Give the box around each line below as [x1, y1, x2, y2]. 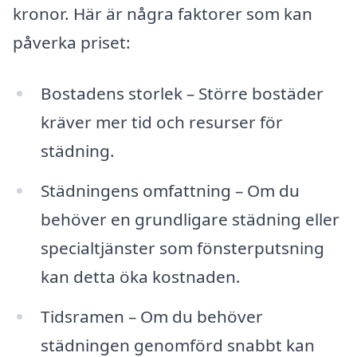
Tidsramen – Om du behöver [40, 304, 263, 328]
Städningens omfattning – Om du [40, 178, 300, 202]
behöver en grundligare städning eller [40, 207, 339, 230]
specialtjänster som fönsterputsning [40, 236, 324, 259]
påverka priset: [13, 31, 131, 54]
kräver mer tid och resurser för [40, 111, 283, 134]
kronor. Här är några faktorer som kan [13, 2, 312, 25]
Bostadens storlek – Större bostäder [40, 82, 324, 105]
